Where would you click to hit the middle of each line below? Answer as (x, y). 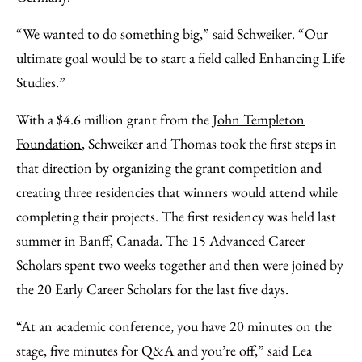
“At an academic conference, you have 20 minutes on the (174, 326)
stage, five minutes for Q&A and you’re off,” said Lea (164, 350)
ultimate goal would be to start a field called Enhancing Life (181, 58)
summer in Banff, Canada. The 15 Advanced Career (161, 240)
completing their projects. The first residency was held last (176, 216)
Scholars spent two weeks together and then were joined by (180, 265)
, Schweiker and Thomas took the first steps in (209, 143)
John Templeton (259, 119)
